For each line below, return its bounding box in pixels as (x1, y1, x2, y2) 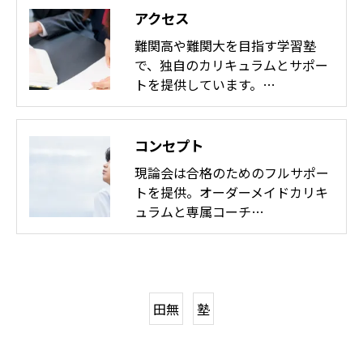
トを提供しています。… (135, 74, 275, 94)
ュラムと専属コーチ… (135, 201, 264, 221)
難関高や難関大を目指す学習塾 (135, 35, 316, 55)
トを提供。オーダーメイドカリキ (135, 181, 328, 202)
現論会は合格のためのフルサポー (135, 162, 329, 182)
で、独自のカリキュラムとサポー (135, 54, 328, 75)
